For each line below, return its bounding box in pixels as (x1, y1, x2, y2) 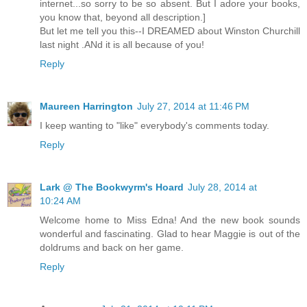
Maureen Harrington (40, 100, 133, 112)
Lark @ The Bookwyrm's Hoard (40, 181, 184, 193)
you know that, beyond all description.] (40, 11, 206, 23)
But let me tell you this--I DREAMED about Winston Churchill (40, 25, 300, 36)
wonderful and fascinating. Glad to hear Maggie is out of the (40, 228, 300, 239)
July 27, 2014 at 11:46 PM (137, 100, 249, 112)
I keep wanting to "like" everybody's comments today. (40, 119, 269, 131)
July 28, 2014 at (188, 181, 257, 193)
